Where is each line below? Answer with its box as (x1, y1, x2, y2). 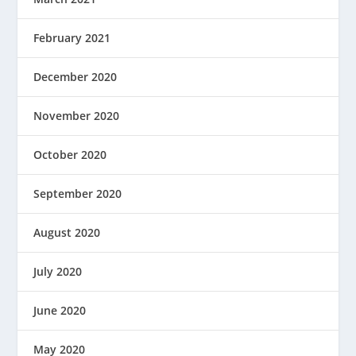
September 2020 (33, 185, 122, 201)
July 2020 (33, 263, 83, 279)
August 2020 (33, 224, 101, 240)
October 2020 (33, 146, 107, 162)
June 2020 (33, 302, 87, 318)
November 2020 (33, 107, 120, 123)
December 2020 (33, 68, 118, 84)
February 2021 (33, 29, 111, 45)
